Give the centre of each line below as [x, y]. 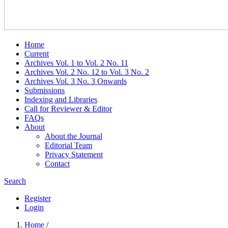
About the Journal [74, 136]
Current [37, 54]
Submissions [45, 90]
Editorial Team [68, 145]
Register [38, 198]
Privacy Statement [74, 154]
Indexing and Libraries [61, 99]
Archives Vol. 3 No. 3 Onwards [76, 81]
